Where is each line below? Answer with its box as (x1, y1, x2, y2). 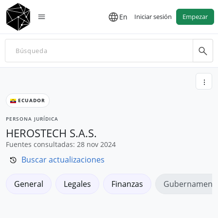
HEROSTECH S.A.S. (6, 125, 97, 140)
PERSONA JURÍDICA (6, 115, 58, 122)
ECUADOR (16, 97, 45, 104)
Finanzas (111, 178, 143, 189)
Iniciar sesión (134, 12, 172, 21)
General (14, 178, 43, 189)
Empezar (182, 12, 208, 21)
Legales (64, 178, 91, 189)
